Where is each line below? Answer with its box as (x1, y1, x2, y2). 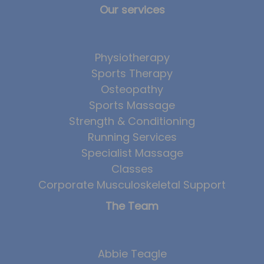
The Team (105, 199, 159, 214)
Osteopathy (101, 82, 163, 97)
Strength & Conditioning (69, 114, 195, 129)
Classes (111, 161, 153, 177)
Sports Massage (89, 98, 175, 113)
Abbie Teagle (97, 246, 167, 262)
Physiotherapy (94, 50, 170, 65)
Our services (99, 2, 165, 18)
